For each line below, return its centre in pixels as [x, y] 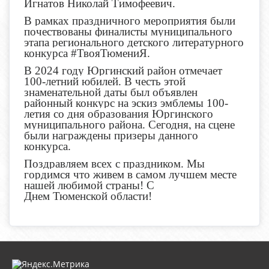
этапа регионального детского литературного [134, 42]
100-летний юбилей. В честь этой [105, 81]
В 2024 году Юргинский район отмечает [123, 70]
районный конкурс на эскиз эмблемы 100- [126, 103]
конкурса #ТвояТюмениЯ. [87, 53]
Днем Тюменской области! [88, 196]
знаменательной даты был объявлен [111, 92]
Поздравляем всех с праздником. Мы [114, 163]
